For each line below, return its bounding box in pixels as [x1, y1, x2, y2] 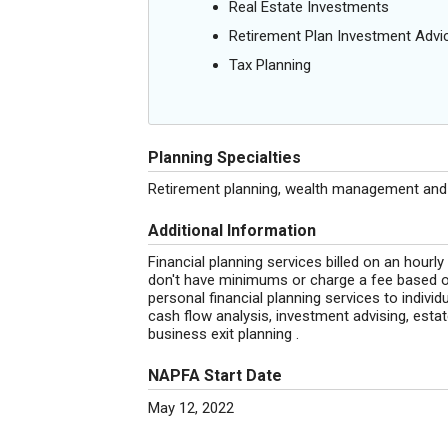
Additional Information [148, 221, 316, 240]
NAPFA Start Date [148, 366, 282, 385]
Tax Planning [229, 56, 311, 74]
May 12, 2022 [148, 399, 234, 417]
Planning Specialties [148, 148, 301, 167]
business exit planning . [148, 325, 299, 343]
